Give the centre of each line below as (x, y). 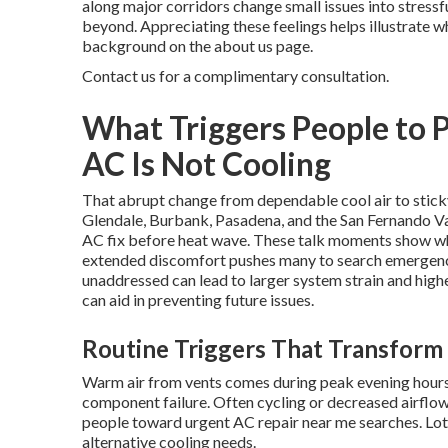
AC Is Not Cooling (206, 163)
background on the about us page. (197, 45)
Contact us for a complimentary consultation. (235, 75)
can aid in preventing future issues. (198, 299)
